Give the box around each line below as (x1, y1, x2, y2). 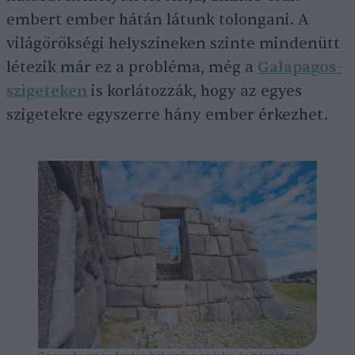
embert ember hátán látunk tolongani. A (6, 10, 309, 30)
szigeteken (6, 82, 87, 101)
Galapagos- (258, 58, 342, 78)
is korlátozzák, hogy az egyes (87, 82, 302, 101)
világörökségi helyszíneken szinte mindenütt (6, 34, 340, 54)
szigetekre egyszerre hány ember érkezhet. (6, 105, 332, 125)
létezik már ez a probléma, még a (6, 58, 258, 78)
